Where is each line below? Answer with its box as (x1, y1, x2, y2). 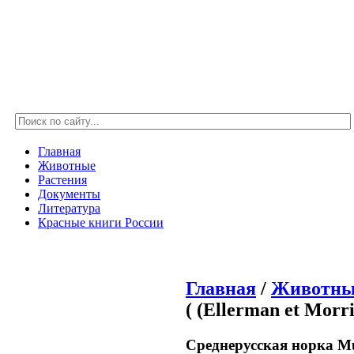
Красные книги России (38, 216, 164, 229)
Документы (38, 187, 100, 201)
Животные (38, 159, 96, 172)
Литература (38, 201, 100, 215)
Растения (38, 173, 87, 186)
